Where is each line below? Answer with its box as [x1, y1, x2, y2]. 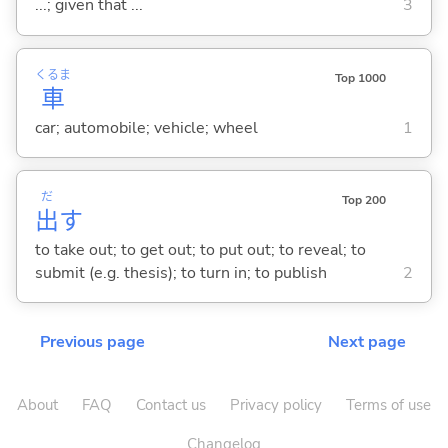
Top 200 [341, 191, 386, 208]
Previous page [40, 331, 145, 354]
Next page [328, 331, 406, 354]
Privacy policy [230, 395, 322, 416]
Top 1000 [334, 69, 386, 86]
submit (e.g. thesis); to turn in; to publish [34, 261, 327, 284]
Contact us [136, 395, 206, 416]
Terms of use [346, 395, 431, 416]
